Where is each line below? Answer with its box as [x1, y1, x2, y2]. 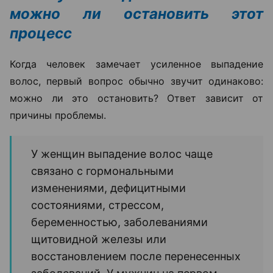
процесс [10, 24, 72, 43]
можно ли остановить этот [10, 5, 263, 23]
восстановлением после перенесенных [31, 250, 241, 263]
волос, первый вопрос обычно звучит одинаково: [10, 75, 263, 88]
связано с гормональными [31, 165, 174, 178]
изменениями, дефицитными [31, 182, 186, 195]
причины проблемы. [10, 109, 106, 122]
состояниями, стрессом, [31, 199, 164, 212]
